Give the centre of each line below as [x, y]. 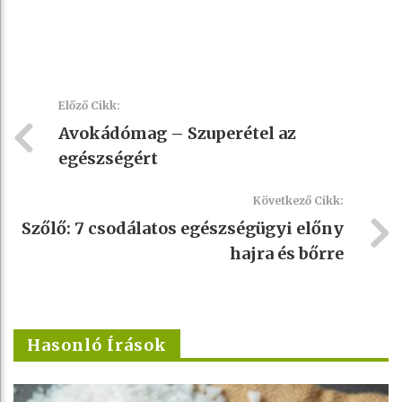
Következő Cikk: [298, 200]
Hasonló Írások [97, 345]
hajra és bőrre [287, 253]
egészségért [108, 158]
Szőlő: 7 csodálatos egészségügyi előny [183, 228]
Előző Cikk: [89, 105]
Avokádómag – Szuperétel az [177, 133]
